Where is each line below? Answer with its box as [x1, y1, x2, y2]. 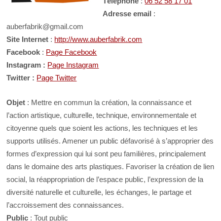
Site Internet [6, 35, 49, 43]
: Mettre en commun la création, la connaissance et [25, 98, 192, 107]
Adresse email [103, 9, 152, 18]
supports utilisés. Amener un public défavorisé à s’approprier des [6, 137, 214, 146]
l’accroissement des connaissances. [6, 201, 124, 210]
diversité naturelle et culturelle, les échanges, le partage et [6, 188, 192, 197]
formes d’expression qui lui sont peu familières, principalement [6, 149, 206, 158]
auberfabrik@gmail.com [6, 22, 84, 31]
